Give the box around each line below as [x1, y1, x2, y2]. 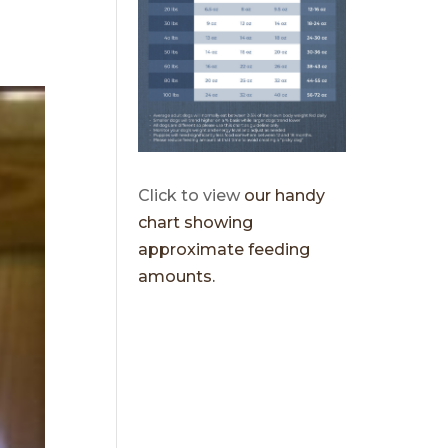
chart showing [138, 213, 254, 233]
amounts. [138, 267, 216, 287]
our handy [240, 186, 326, 206]
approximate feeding [138, 240, 311, 260]
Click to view [138, 186, 241, 206]
